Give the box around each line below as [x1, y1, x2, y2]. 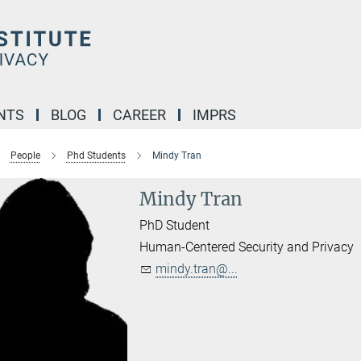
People [10, 150, 40, 161]
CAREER [113, 106, 166, 123]
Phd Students [66, 150, 126, 161]
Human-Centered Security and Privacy [139, 239, 355, 255]
